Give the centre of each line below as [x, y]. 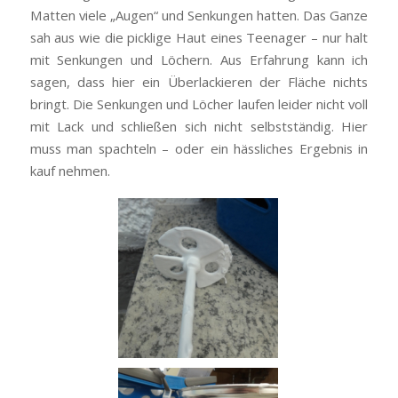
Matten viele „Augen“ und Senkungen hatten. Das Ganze [199, 15]
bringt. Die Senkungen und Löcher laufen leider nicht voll [199, 103]
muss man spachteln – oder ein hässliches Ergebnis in [199, 148]
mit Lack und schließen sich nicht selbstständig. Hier [199, 126]
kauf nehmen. [70, 170]
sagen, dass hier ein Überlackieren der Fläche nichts [199, 81]
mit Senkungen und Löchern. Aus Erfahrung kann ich [199, 59]
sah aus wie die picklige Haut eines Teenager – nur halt [199, 37]
